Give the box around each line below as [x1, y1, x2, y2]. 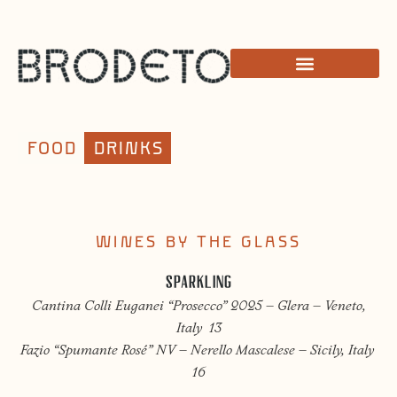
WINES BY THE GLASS [95, 232, 302, 253]
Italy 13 [175, 323, 222, 337]
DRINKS [94, 137, 164, 160]
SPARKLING [165, 272, 232, 292]
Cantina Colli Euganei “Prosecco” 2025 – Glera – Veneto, [31, 300, 366, 315]
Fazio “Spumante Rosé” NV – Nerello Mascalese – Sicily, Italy [19, 345, 378, 359]
